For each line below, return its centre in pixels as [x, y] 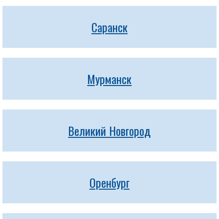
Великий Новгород [109, 131]
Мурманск [109, 79]
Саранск [109, 27]
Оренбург [109, 182]
